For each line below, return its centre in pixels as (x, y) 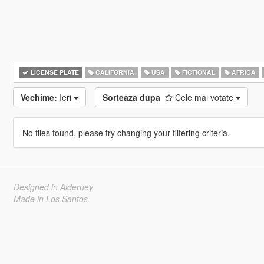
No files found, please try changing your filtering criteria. (126, 133)
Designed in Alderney (53, 187)
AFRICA (243, 72)
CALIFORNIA (114, 72)
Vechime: (39, 97)
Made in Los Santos (50, 199)
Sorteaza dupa (131, 97)
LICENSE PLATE (54, 72)
